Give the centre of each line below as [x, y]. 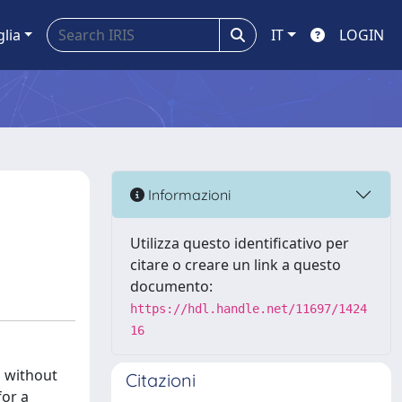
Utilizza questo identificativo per [240, 243]
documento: [171, 286]
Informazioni [188, 194]
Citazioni [161, 380]
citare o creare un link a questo [236, 265]
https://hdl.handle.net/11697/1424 [249, 309]
